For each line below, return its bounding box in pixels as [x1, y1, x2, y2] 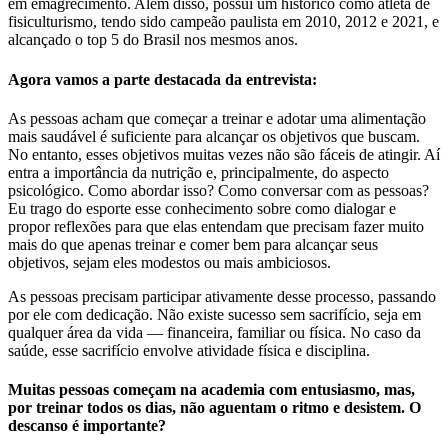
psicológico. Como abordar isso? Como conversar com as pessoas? [8, 181, 429, 199]
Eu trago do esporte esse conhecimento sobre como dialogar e [8, 199, 396, 217]
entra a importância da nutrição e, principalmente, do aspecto [8, 163, 389, 181]
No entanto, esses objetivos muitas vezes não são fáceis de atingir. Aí [8, 145, 440, 163]
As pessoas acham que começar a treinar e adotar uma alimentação [8, 109, 426, 127]
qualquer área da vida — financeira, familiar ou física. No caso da [8, 323, 421, 341]
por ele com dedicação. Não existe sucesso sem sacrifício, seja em [8, 305, 421, 323]
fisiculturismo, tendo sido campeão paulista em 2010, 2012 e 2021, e [8, 13, 439, 31]
